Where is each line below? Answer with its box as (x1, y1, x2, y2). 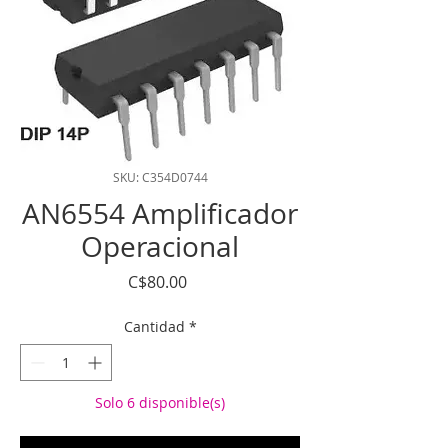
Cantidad (123, 317, 185, 336)
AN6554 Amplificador (22, 195, 298, 232)
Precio (186, 270, 234, 292)
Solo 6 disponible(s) (95, 393, 225, 412)
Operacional (81, 228, 239, 265)
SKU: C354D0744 (112, 169, 208, 185)
